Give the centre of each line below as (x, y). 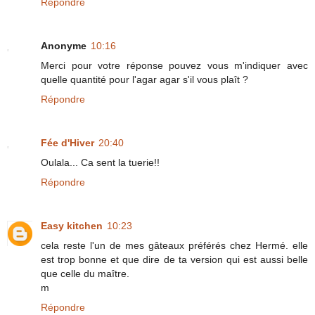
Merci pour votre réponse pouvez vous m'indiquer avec (174, 65)
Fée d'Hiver (67, 142)
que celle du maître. (85, 273)
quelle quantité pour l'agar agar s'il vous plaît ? (144, 79)
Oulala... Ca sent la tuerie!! (100, 162)
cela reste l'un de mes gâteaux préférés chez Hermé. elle (174, 245)
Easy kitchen (72, 225)
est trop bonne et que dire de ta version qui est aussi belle (174, 259)
